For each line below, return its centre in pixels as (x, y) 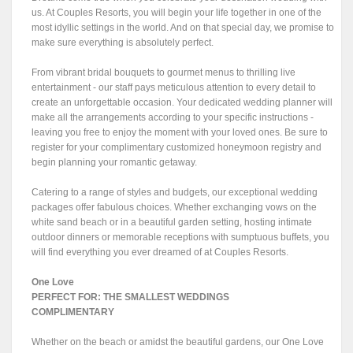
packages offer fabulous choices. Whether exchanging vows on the (175, 208)
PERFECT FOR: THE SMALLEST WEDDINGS (131, 297)
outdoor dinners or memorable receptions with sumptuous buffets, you (181, 238)
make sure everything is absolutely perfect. (123, 43)
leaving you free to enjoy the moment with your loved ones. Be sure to (180, 133)
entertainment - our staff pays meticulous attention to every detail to (174, 88)
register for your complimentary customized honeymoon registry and (177, 148)
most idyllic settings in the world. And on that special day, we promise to (183, 28)
